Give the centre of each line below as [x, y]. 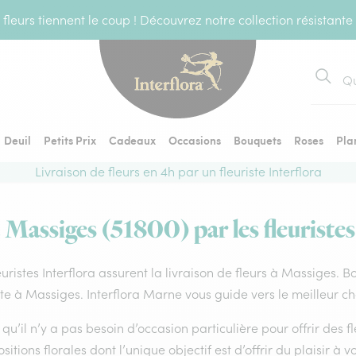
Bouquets [257, 140]
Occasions [195, 140]
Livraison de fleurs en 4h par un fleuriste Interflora [178, 172]
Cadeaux [132, 140]
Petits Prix [70, 140]
